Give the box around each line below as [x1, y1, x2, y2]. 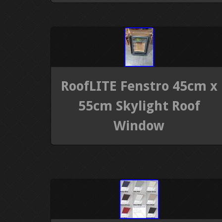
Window [113, 117, 165, 133]
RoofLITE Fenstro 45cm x [60, 78, 218, 94]
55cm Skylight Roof [78, 98, 200, 113]
